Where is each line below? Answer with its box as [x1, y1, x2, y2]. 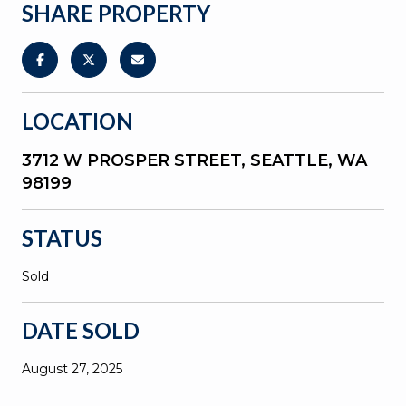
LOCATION [22, 107, 133, 134]
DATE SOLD [22, 316, 140, 343]
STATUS [22, 224, 102, 251]
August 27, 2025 [22, 360, 122, 377]
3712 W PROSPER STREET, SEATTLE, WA [22, 150, 367, 170]
